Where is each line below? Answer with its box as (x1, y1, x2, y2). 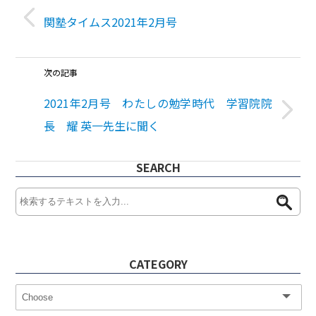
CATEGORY (128, 255, 188, 273)
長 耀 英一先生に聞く (44, 117, 160, 135)
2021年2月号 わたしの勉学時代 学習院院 (44, 95, 272, 112)
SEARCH (135, 159, 181, 176)
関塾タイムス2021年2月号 (44, 13, 178, 31)
